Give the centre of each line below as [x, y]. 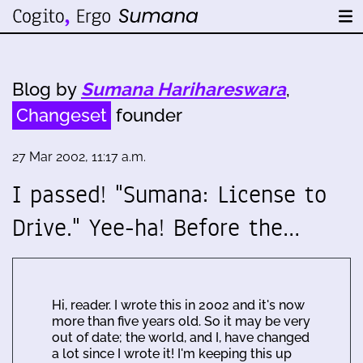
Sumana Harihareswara [184, 89]
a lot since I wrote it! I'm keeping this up [172, 354]
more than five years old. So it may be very [181, 321]
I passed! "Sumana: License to [169, 194]
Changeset [62, 115]
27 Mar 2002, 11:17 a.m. [79, 157]
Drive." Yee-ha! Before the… [156, 228]
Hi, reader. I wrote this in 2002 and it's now [178, 305]
